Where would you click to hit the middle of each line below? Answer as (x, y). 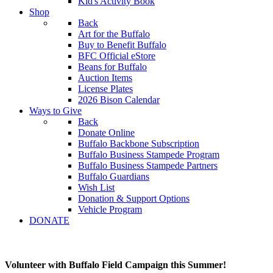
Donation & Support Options (134, 198)
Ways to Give (55, 111)
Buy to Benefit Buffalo (122, 45)
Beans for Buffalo (112, 67)
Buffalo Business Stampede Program (149, 154)
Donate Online (106, 133)
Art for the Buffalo (114, 34)
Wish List (96, 187)
